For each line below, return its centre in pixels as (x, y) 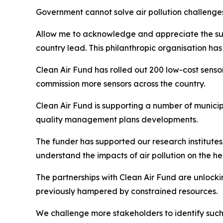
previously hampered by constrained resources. (127, 191)
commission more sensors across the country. (120, 84)
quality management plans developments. (117, 119)
